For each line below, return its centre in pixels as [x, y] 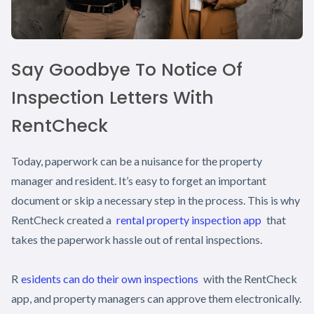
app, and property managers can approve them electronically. [156, 298]
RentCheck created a [62, 219]
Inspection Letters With [112, 97]
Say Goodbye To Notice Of [127, 69]
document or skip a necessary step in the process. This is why [156, 200]
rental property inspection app [189, 219]
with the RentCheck [249, 278]
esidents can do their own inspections [110, 278]
